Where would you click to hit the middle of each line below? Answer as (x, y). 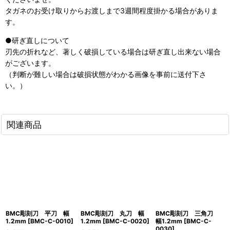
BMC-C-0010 (51, 221)
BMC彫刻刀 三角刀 (187, 214)
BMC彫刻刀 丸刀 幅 (112, 214)
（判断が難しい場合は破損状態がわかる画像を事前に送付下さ (106, 74)
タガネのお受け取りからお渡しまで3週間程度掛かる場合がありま (112, 11)
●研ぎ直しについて (37, 41)
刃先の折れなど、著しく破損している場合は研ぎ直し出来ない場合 (113, 52)
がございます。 (30, 63)
